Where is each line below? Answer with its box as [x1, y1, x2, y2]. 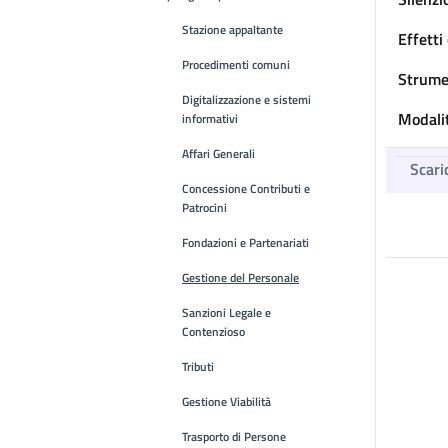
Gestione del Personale [182, 268, 299, 287]
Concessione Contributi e [182, 179, 310, 198]
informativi [182, 109, 238, 128]
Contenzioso [182, 322, 245, 341]
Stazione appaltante [182, 20, 283, 39]
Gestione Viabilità [182, 392, 271, 411]
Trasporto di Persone [182, 427, 286, 446]
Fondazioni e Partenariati [182, 233, 309, 252]
